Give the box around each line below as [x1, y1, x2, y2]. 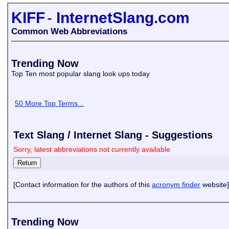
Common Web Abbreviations [11, 27, 127, 36]
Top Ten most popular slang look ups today [11, 70, 152, 78]
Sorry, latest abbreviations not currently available [13, 145, 170, 153]
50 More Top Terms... [15, 99, 84, 107]
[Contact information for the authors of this [13, 180, 152, 189]
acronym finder [152, 180, 200, 189]
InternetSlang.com [56, 9, 190, 26]
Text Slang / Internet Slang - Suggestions [13, 129, 213, 141]
